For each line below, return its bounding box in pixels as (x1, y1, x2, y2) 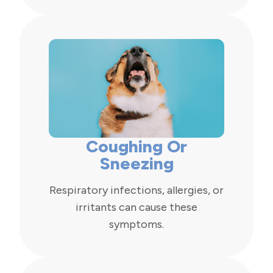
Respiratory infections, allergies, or (49, 183, 224, 197)
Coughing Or (86, 136, 187, 157)
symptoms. (109, 218, 164, 232)
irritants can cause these (76, 200, 197, 214)
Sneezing (99, 153, 174, 174)
